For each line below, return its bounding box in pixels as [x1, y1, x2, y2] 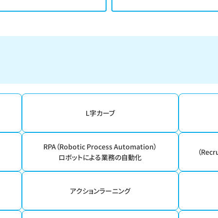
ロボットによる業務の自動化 [58, 152, 142, 162]
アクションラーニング [70, 186, 130, 196]
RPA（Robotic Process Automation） [43, 142, 157, 151]
